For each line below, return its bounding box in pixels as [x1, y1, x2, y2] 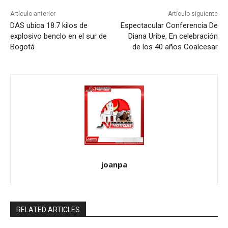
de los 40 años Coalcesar [132, 42, 218, 51]
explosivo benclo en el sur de [10, 31, 107, 41]
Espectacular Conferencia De [120, 20, 218, 30]
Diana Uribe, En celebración [128, 31, 218, 41]
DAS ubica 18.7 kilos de [10, 20, 88, 30]
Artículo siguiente [167, 10, 218, 17]
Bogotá [10, 42, 35, 51]
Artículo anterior [10, 10, 55, 17]
